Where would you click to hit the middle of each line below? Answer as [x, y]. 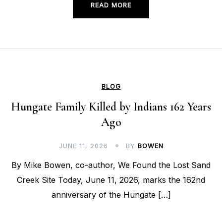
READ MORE [111, 5]
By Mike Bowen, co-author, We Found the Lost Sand [111, 165]
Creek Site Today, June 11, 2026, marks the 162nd [111, 180]
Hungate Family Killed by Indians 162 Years [111, 107]
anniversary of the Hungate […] [111, 195]
